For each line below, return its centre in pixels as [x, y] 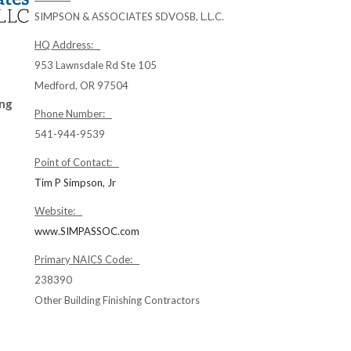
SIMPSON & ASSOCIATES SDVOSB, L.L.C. [129, 16]
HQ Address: [67, 45]
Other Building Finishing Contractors [117, 300]
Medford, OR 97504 [81, 85]
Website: [58, 211]
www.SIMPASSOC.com [87, 231]
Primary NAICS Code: [87, 259]
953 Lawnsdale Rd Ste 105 [96, 65]
